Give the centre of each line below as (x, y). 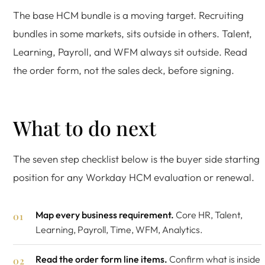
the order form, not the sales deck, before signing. (124, 70)
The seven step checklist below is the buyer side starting (136, 159)
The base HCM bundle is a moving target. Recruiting (128, 15)
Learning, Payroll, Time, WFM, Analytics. (119, 230)
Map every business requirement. (105, 215)
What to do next (85, 128)
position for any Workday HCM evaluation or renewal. (134, 177)
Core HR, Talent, (208, 215)
